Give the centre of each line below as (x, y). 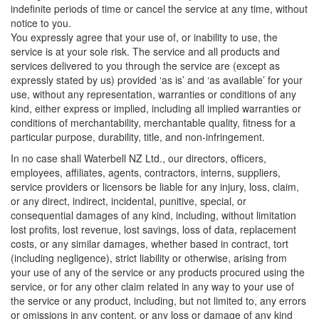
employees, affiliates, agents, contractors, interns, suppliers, (146, 172)
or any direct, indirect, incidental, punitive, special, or (129, 201)
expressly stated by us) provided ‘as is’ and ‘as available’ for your (157, 80)
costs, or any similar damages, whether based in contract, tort (150, 244)
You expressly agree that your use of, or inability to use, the (144, 37)
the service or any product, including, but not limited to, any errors (158, 300)
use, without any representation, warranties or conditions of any (153, 94)
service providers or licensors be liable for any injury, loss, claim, (155, 187)
